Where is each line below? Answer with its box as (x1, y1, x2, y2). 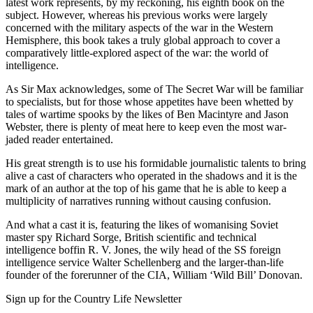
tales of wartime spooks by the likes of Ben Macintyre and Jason (6, 108, 289, 121)
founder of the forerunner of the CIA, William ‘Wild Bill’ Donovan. (6, 269, 303, 282)
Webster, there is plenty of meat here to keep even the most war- (6, 121, 286, 133)
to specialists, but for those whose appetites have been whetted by (6, 96, 293, 108)
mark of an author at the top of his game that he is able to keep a (6, 182, 286, 195)
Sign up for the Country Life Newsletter (6, 293, 182, 305)
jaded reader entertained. (6, 133, 113, 146)
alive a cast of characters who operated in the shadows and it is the (6, 170, 297, 182)
